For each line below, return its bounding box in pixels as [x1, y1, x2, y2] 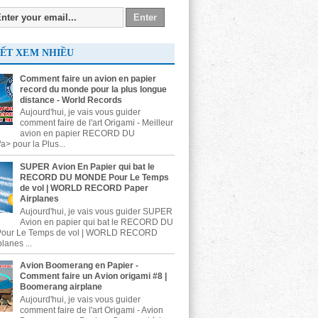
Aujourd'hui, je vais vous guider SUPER [19, 206, 172, 216]
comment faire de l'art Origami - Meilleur [19, 118, 173, 128]
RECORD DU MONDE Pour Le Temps [19, 172, 169, 183]
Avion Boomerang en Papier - [19, 261, 138, 271]
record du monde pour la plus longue [19, 84, 167, 94]
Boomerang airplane [19, 282, 102, 292]
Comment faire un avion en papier [19, 73, 156, 84]
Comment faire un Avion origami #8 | [19, 271, 167, 282]
